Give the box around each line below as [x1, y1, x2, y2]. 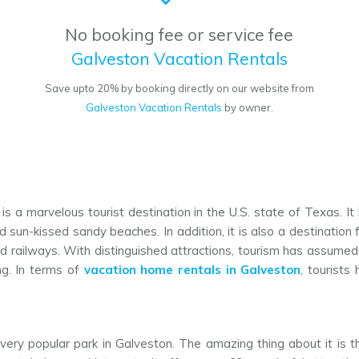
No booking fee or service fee [65, 24, 294, 46]
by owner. [221, 101, 273, 115]
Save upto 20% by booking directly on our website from [44, 82, 314, 95]
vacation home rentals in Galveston [83, 262, 301, 278]
